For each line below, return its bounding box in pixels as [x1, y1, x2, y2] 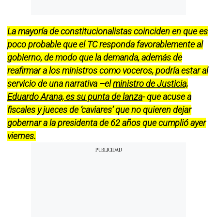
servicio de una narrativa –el [7, 78, 113, 89]
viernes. [7, 130, 36, 141]
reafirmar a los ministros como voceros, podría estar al [7, 65, 208, 76]
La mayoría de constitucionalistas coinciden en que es [7, 26, 208, 36]
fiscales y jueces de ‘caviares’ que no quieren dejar [7, 104, 191, 115]
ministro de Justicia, [113, 78, 188, 89]
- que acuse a [142, 91, 191, 102]
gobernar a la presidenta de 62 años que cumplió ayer [7, 117, 206, 128]
